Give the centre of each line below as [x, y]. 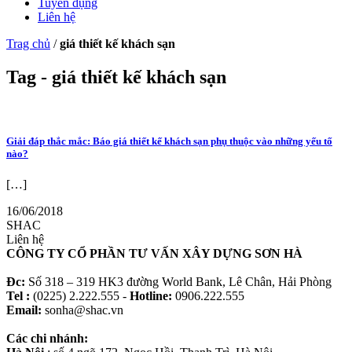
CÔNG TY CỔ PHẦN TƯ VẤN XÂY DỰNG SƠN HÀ [154, 254]
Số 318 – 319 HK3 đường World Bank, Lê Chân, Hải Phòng [178, 282]
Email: [24, 310]
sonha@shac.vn [82, 310]
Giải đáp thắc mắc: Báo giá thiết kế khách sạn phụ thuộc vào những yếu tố [169, 141]
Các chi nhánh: [47, 339]
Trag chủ [28, 44]
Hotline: [151, 296]
